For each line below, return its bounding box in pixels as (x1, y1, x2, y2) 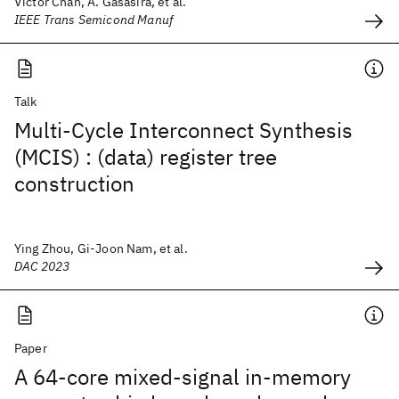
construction (14, 169, 134, 198)
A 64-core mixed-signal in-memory (14, 362, 351, 391)
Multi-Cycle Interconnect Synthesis (14, 116, 353, 144)
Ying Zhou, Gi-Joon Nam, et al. (14, 240, 188, 256)
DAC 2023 (14, 258, 70, 274)
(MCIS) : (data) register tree (14, 142, 277, 171)
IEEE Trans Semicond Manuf (14, 12, 173, 28)
